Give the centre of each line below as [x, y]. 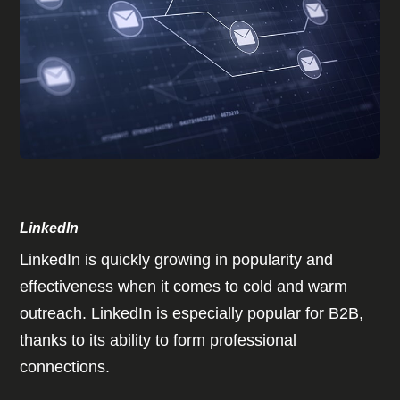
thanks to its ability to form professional [158, 341]
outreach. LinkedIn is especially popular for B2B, [192, 314]
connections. [67, 367]
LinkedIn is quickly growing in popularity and [177, 260]
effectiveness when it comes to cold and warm [184, 287]
